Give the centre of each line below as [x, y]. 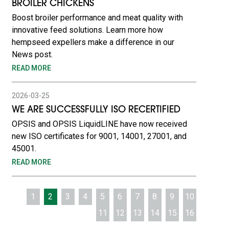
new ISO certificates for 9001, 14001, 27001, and [99, 136]
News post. [32, 54]
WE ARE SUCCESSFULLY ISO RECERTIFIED [96, 110]
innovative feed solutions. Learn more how [87, 30]
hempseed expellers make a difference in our [93, 42]
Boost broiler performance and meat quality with [97, 18]
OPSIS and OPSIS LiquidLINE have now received [99, 124]
